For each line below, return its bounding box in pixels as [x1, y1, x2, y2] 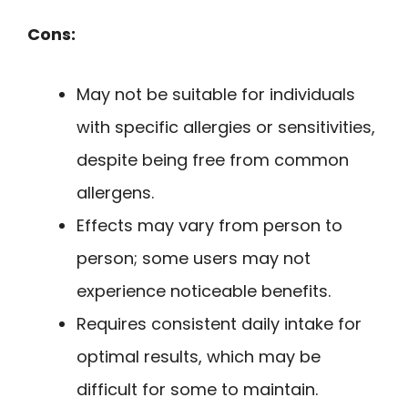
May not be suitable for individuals [76, 83, 355, 107]
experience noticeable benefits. [76, 280, 331, 303]
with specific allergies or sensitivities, [76, 116, 375, 139]
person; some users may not [76, 247, 311, 270]
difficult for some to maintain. [76, 378, 318, 402]
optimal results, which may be [76, 345, 321, 369]
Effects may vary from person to [76, 214, 342, 238]
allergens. [76, 181, 154, 205]
